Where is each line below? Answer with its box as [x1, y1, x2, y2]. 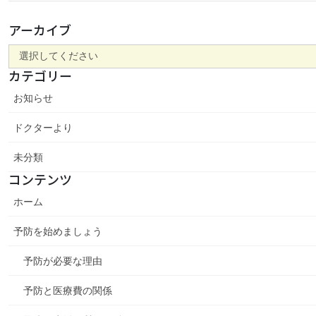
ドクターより [13, 121, 73, 133]
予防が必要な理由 [23, 255, 102, 267]
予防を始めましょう [13, 225, 102, 237]
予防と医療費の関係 [23, 284, 112, 296]
